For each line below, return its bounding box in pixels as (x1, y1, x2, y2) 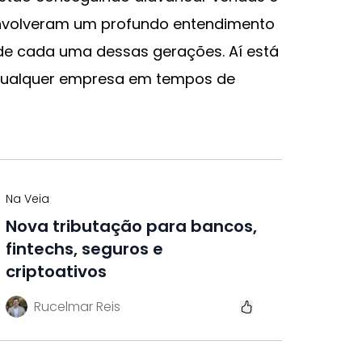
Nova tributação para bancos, (6, 215, 257, 238)
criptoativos (6, 260, 107, 283)
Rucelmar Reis (34, 297, 120, 316)
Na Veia (6, 191, 49, 207)
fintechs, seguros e (6, 238, 163, 260)
